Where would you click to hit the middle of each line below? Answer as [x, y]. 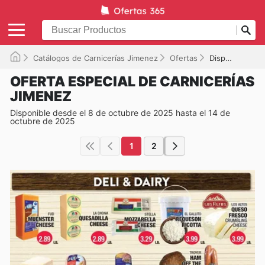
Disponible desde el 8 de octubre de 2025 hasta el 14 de [120, 112]
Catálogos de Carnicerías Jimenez [96, 58]
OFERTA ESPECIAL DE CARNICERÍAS [132, 81]
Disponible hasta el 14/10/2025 [217, 58]
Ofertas [184, 58]
